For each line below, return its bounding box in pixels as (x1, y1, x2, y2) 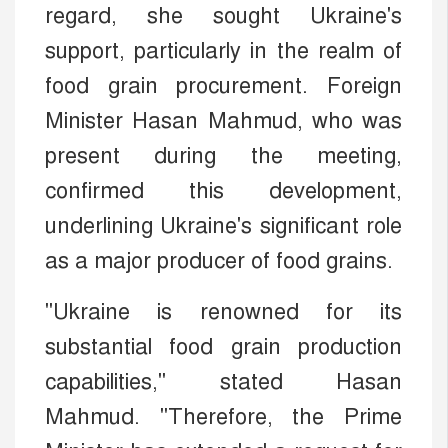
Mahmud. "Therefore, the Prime (45, 402, 402, 430)
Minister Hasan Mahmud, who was (45, 106, 402, 134)
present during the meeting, (45, 141, 402, 169)
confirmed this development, (45, 176, 402, 204)
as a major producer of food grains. (45, 246, 393, 274)
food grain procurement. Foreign (45, 71, 402, 99)
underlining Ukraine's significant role (45, 211, 402, 239)
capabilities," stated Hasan (45, 367, 402, 395)
